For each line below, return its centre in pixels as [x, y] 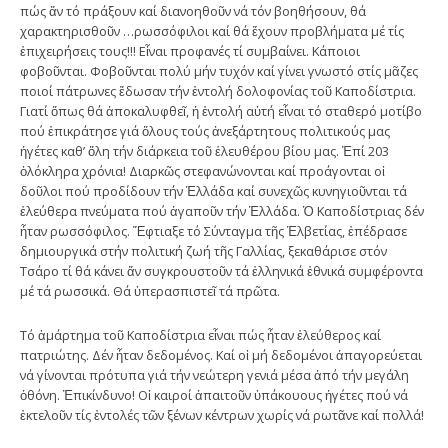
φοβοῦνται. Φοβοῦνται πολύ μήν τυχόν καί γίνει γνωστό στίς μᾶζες [219, 70]
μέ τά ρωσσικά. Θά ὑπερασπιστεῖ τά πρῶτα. [150, 290]
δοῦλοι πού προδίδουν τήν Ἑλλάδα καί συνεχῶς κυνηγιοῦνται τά [213, 190]
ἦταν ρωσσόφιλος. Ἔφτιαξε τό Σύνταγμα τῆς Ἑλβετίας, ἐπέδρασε [213, 230]
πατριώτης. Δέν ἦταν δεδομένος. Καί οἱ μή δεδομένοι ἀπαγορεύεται [221, 354]
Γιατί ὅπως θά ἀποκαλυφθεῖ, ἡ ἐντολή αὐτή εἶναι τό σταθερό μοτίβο [221, 110]
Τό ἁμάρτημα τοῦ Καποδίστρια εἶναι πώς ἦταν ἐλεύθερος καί [200, 334]
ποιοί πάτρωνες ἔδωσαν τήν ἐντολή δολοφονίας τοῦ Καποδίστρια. [218, 90]
